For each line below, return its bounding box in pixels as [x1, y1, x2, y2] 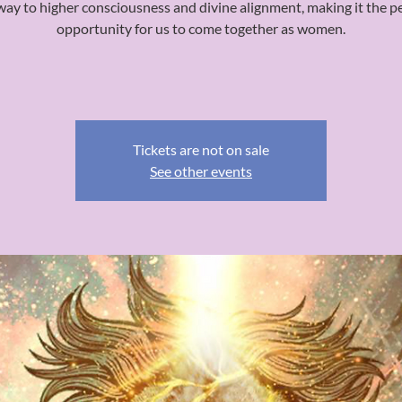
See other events [150, 162, 252, 179]
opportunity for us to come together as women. [57, 20, 345, 37]
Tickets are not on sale [133, 141, 269, 158]
